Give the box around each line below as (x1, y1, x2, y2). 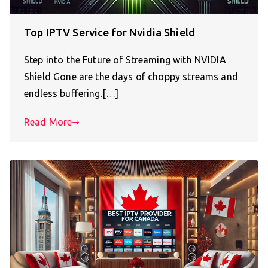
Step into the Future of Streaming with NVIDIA (24, 54, 226, 66)
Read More (24, 117, 72, 128)
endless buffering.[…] (24, 88, 119, 99)
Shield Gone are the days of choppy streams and (24, 71, 238, 83)
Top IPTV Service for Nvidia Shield (24, 26, 196, 39)
